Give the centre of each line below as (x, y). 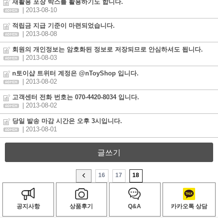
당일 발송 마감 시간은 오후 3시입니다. (66, 121)
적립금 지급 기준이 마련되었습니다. (63, 26)
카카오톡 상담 (189, 206)
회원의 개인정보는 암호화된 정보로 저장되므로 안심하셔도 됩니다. (107, 50)
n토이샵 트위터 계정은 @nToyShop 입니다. (74, 73)
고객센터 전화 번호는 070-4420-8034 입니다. (75, 97)
